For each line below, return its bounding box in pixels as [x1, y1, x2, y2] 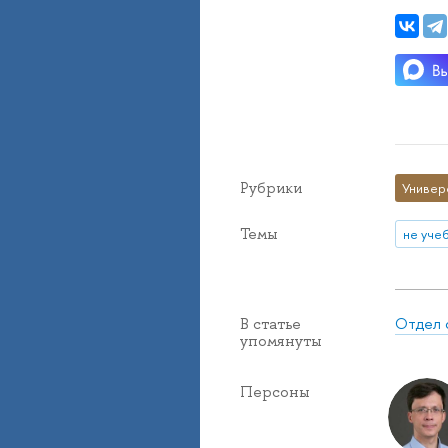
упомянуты [240, 331, 322, 352]
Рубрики [240, 177, 302, 198]
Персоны [240, 382, 310, 403]
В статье [240, 314, 301, 335]
